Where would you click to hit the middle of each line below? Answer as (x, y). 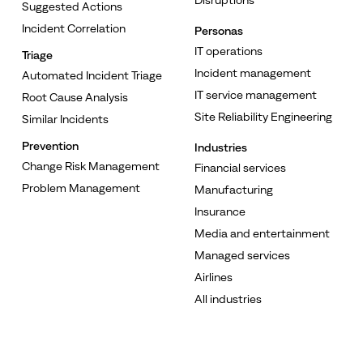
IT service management (255, 94)
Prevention (51, 145)
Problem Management (81, 188)
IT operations (228, 51)
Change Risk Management (91, 166)
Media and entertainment (262, 233)
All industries (228, 299)
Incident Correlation (74, 28)
